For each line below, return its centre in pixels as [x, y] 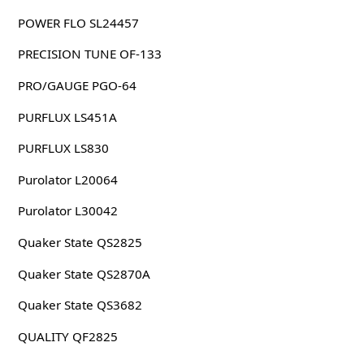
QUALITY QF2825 [67, 336]
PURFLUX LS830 [63, 148]
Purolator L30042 [67, 211]
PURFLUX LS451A [67, 117]
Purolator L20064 [67, 179]
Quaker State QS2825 [80, 242]
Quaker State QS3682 [80, 305]
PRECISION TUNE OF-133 [89, 54]
